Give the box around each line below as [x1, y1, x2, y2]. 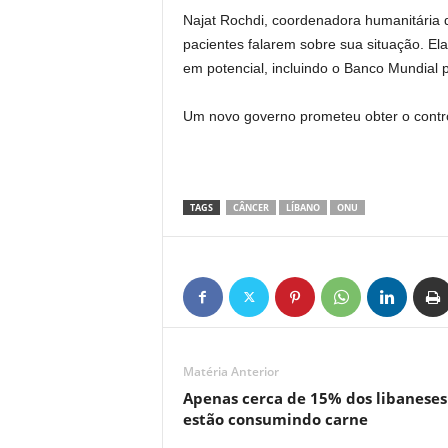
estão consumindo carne [182, 409, 368, 429]
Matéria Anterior [182, 363, 279, 380]
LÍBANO [285, 201, 320, 214]
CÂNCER [232, 201, 269, 214]
